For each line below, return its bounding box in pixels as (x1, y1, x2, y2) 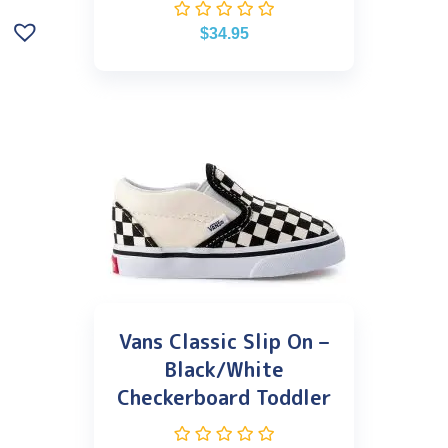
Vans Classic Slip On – (119, 326, 329, 355)
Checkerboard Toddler (117, 382, 331, 411)
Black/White (164, 354, 284, 383)
